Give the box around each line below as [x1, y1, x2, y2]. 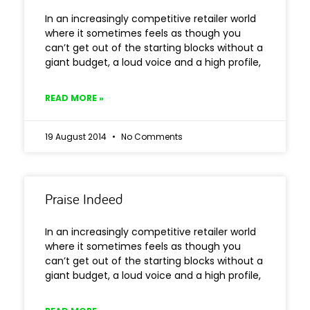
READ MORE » [45, 92, 104, 104]
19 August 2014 [45, 131, 109, 143]
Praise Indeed [45, 190, 123, 208]
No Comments [119, 131, 183, 143]
